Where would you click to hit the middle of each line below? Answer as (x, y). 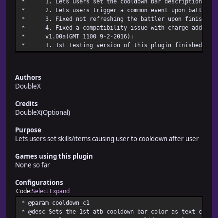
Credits (27, 104)
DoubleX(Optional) (43, 113)
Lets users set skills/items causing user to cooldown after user (107, 139)
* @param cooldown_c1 (55, 203)
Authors (28, 78)
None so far (33, 165)
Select (40, 191)
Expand (60, 191)
